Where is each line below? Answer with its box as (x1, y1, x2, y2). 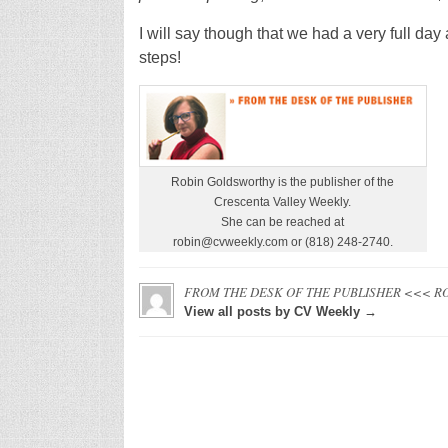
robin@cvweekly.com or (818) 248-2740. (172, 235, 393, 250)
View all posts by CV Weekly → (183, 304, 377, 320)
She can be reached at (221, 215, 344, 230)
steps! (138, 48, 181, 66)
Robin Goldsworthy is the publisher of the (171, 175, 394, 190)
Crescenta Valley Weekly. (214, 195, 351, 210)
